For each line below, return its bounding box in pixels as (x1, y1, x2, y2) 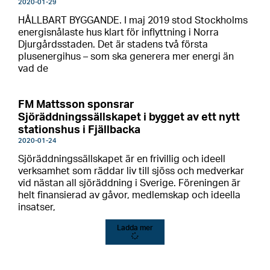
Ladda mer (117, 224, 153, 231)
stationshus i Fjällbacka (18, 125, 140, 136)
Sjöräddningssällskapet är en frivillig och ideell (18, 154, 225, 164)
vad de (18, 64, 48, 74)
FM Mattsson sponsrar (18, 99, 134, 110)
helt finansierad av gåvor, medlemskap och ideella (18, 190, 240, 200)
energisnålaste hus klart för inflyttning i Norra (18, 28, 219, 37)
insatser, (18, 202, 55, 212)
